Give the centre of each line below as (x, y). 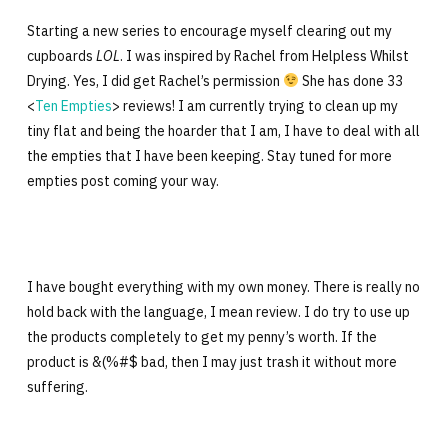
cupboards (61, 56)
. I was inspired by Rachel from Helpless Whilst (264, 56)
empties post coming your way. (122, 181)
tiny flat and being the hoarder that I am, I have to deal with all (223, 131)
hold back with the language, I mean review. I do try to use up (218, 312)
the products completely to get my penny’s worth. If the (201, 337)
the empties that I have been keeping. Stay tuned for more (209, 156)
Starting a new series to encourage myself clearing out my (209, 31)
